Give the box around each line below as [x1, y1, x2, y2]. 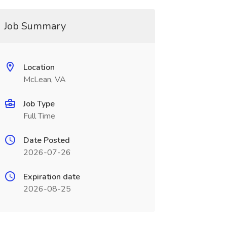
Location [23, 62, 55, 73]
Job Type [23, 98, 55, 109]
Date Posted [23, 135, 70, 146]
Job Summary [4, 19, 66, 33]
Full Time [23, 110, 55, 122]
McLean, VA [23, 74, 66, 85]
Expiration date [23, 171, 80, 182]
